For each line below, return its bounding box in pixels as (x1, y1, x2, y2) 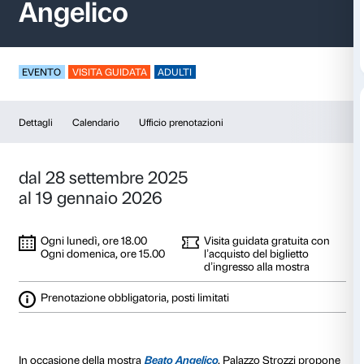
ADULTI (210, 210, 256, 225)
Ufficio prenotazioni (184, 277, 297, 293)
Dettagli (24, 277, 70, 293)
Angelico (24, 115, 171, 160)
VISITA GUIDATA (96, 210, 196, 225)
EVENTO (29, 210, 81, 225)
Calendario (96, 277, 159, 293)
